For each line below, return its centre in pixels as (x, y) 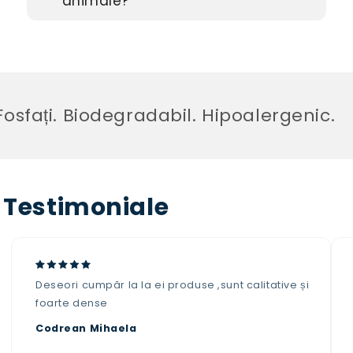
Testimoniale (86, 208)
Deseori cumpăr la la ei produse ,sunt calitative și (173, 285)
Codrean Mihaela (86, 329)
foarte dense (72, 303)
